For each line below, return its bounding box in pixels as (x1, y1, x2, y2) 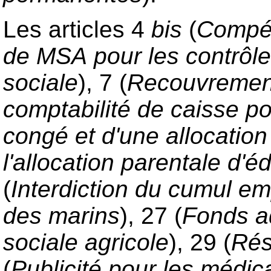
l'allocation (3, 149, 114, 175)
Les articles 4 (3, 16, 151, 42)
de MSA (3, 42, 87, 69)
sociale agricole (3, 229, 169, 255)
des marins (3, 202, 120, 229)
